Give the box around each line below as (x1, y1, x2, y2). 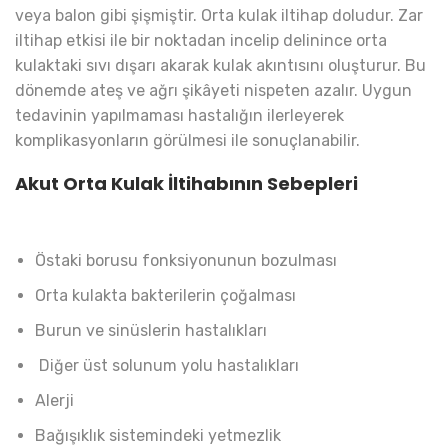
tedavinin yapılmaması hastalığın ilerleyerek (15, 106, 344, 126)
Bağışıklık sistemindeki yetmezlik (35, 425, 281, 445)
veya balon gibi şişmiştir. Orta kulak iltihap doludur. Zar (15, 6, 423, 26)
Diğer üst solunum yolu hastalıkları (35, 355, 299, 375)
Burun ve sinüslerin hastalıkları (35, 320, 267, 340)
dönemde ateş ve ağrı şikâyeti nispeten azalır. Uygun (15, 81, 412, 101)
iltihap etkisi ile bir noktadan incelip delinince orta (15, 31, 387, 51)
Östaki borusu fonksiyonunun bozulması (35, 250, 337, 270)
